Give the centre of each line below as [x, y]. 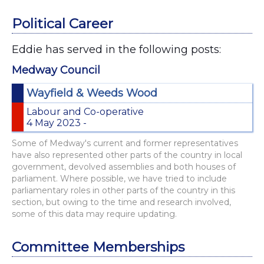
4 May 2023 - [57, 123]
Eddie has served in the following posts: [116, 49]
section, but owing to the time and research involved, [121, 202]
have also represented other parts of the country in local [127, 155]
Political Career [62, 24]
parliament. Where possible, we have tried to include [119, 179]
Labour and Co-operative [85, 112]
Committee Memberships [98, 247]
